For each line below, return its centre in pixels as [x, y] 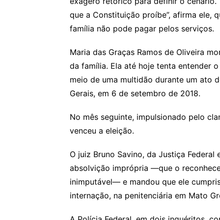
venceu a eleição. [102, 130]
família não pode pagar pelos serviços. [142, 28]
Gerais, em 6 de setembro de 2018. [135, 93]
